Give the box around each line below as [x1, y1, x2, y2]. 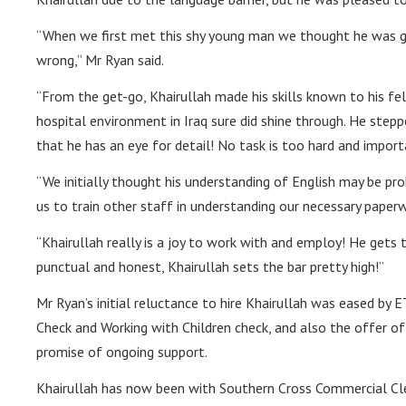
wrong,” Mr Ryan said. [36, 51, 165, 70]
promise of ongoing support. [36, 343, 208, 362]
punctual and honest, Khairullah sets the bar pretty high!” [36, 257, 385, 276]
